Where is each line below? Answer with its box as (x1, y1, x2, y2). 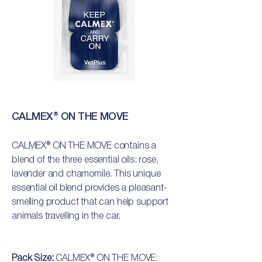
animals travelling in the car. (12, 212, 121, 220)
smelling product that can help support (12, 198, 168, 206)
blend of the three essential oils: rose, (12, 156, 158, 164)
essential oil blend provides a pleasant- (12, 184, 167, 192)
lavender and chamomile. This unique (12, 170, 161, 178)
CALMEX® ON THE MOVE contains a (12, 142, 157, 150)
